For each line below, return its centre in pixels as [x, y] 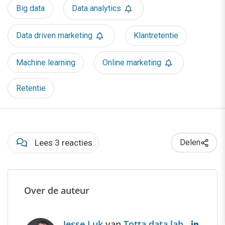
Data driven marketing [54, 36]
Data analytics [96, 9]
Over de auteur [57, 191]
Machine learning [46, 63]
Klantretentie [156, 36]
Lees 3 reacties [64, 143]
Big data [30, 9]
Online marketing [132, 63]
